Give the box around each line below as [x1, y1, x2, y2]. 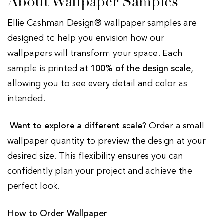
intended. [7, 94, 48, 103]
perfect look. [7, 182, 60, 191]
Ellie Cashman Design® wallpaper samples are [7, 18, 197, 28]
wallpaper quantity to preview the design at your [7, 136, 206, 145]
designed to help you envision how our [7, 34, 164, 43]
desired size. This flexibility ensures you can [7, 151, 183, 161]
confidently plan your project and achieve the [7, 166, 192, 176]
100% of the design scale [91, 64, 191, 73]
